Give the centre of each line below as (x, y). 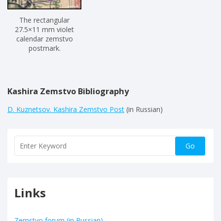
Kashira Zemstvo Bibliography (68, 91)
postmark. (44, 48)
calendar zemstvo (44, 38)
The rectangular (44, 20)
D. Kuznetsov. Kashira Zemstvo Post (66, 110)
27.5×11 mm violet (44, 29)
